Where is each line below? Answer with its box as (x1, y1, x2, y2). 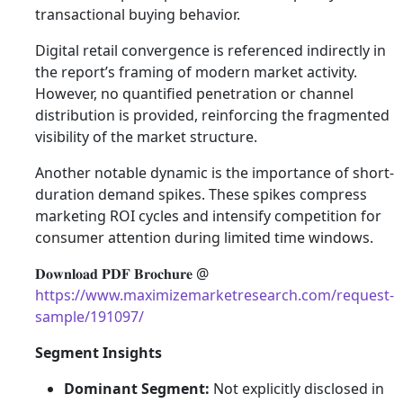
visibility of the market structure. (35, 127, 257, 147)
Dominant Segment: (64, 379, 210, 399)
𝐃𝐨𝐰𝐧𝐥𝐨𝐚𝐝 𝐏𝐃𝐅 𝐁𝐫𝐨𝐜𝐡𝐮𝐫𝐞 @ (35, 264, 209, 283)
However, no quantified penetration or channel (35, 84, 354, 103)
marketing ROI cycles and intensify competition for (35, 206, 381, 226)
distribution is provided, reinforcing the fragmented (35, 105, 390, 125)
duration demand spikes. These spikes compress (35, 184, 367, 204)
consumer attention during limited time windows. (35, 228, 373, 247)
